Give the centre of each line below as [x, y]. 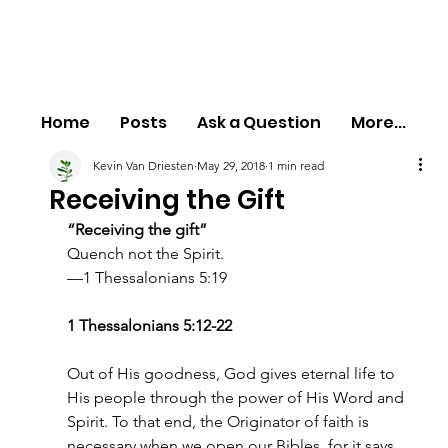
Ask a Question [259, 123]
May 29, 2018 [230, 165]
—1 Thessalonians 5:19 [146, 277]
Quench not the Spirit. [145, 253]
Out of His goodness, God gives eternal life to [232, 373]
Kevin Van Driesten [143, 165]
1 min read [295, 165]
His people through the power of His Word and [237, 397]
